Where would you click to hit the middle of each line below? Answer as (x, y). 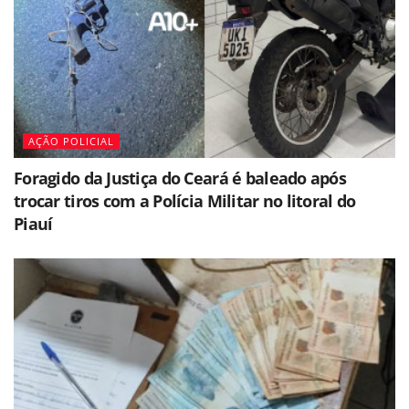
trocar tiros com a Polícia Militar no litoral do (185, 201)
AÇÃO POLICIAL (71, 141)
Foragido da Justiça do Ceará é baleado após (180, 178)
